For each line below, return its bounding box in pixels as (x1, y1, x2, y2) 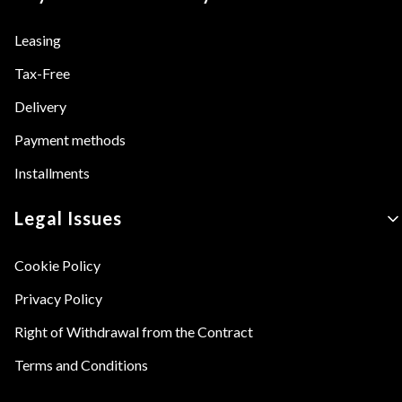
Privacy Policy (14, 289, 102, 307)
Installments (14, 163, 90, 181)
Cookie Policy (14, 256, 100, 274)
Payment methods (14, 130, 126, 148)
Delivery (14, 97, 66, 115)
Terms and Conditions (14, 355, 148, 373)
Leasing (14, 31, 61, 48)
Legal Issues (14, 206, 122, 229)
